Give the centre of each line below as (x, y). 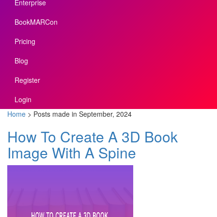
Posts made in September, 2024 (82, 114)
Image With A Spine (72, 153)
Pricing (25, 41)
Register (27, 80)
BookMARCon (36, 22)
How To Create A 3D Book (93, 137)
